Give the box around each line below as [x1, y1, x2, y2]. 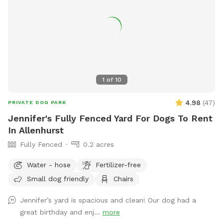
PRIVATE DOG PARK [8, 100, 66, 106]
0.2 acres [83, 140, 114, 149]
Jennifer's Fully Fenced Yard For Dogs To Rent [8, 113, 213, 124]
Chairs [113, 174, 133, 183]
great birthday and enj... [20, 208, 103, 217]
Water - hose [27, 160, 71, 169]
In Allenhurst [8, 125, 64, 136]
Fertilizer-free [96, 160, 141, 169]
